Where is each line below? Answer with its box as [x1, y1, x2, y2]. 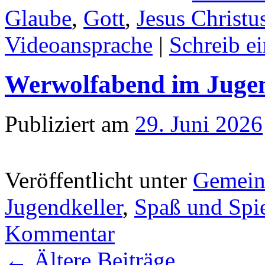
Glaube [5, 5, 72, 31]
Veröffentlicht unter [5, 167, 187, 193]
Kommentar [5, 220, 115, 246]
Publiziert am [5, 111, 129, 137]
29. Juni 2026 [135, 111, 263, 137]
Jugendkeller [5, 193, 122, 219]
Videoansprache [5, 31, 153, 57]
